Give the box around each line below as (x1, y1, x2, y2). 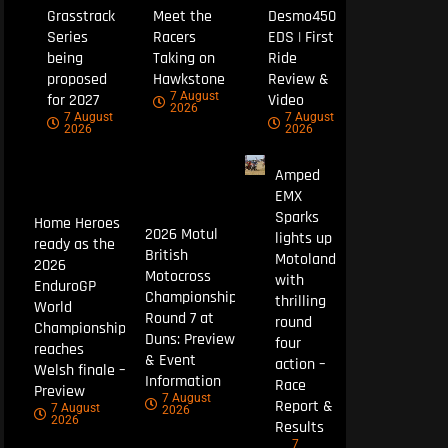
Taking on (153, 48, 216, 70)
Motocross (144, 265, 211, 287)
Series (46, 27, 88, 49)
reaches (34, 339, 84, 361)
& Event (144, 349, 196, 371)
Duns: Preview (144, 328, 235, 350)
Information (144, 370, 221, 392)
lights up (274, 228, 332, 250)
